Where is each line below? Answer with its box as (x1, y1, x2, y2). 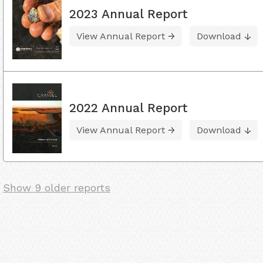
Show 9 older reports (3, 181, 110, 194)
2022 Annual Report (69, 100, 188, 115)
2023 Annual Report (69, 6, 188, 21)
